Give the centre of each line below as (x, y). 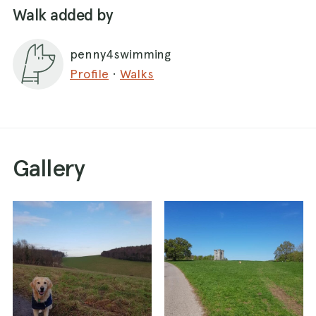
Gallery (49, 168)
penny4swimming (120, 54)
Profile (89, 73)
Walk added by (63, 15)
